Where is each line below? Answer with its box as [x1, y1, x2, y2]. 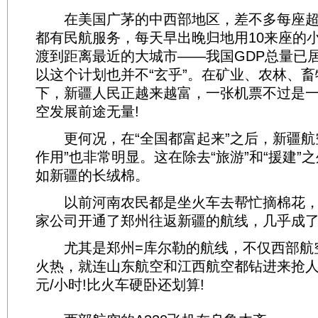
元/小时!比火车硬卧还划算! [35, 277, 204, 292]
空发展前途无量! [35, 104, 139, 119]
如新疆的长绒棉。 [35, 168, 149, 183]
